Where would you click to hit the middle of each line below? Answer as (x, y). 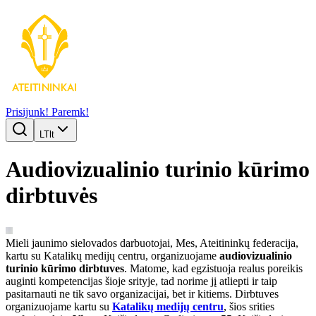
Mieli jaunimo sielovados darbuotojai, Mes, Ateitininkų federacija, (152, 243)
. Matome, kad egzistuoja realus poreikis (213, 268)
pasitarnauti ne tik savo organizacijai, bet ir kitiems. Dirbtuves (142, 293)
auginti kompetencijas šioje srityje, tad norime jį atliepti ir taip (141, 281)
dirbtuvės (51, 196)
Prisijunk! (29, 112)
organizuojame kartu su (59, 306)
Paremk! (70, 112)
